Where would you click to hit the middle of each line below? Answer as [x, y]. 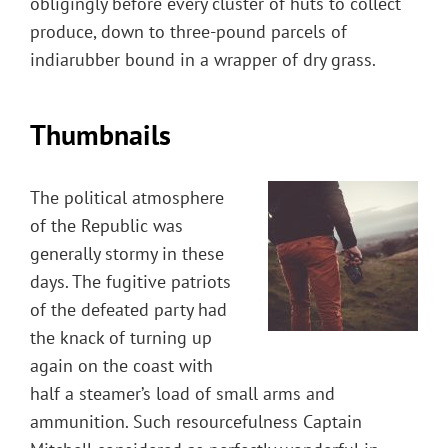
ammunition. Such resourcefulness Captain [196, 421]
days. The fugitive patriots [130, 281]
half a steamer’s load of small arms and [182, 393]
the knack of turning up [121, 337]
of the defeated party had [128, 309]
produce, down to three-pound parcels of [188, 32]
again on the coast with [121, 365]
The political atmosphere [127, 197]
